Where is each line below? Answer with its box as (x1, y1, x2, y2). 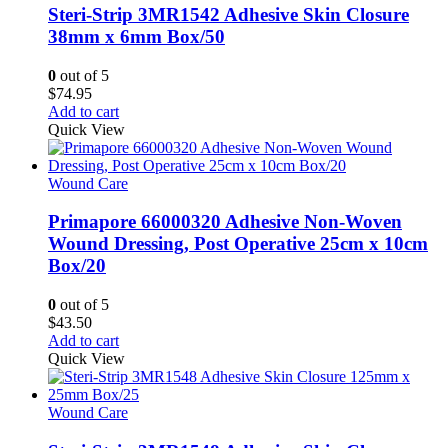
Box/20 (48, 255, 106, 277)
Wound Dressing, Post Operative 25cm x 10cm (48, 233, 428, 255)
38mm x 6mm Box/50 (48, 26, 225, 48)
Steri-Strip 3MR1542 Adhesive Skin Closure (48, 4, 409, 26)
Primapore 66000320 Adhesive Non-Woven (48, 211, 402, 233)
